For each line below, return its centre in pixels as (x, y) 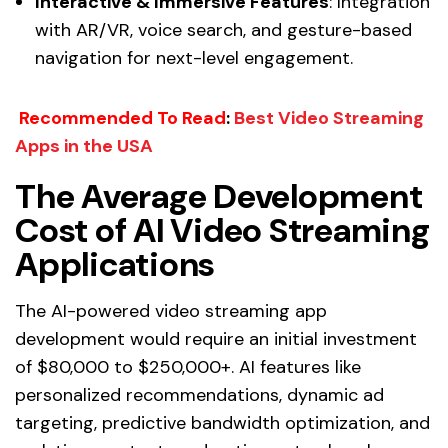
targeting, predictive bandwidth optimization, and (222, 422)
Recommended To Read (122, 117)
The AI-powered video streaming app (171, 310)
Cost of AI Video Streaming (222, 230)
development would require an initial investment (216, 338)
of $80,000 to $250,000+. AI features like (188, 366)
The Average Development (219, 196)
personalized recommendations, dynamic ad (199, 394)
